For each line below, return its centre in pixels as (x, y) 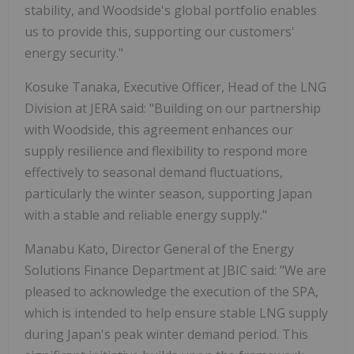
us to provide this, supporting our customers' (160, 31)
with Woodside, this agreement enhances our (159, 129)
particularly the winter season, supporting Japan (168, 193)
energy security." (74, 53)
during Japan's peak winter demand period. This (166, 334)
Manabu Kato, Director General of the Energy (159, 249)
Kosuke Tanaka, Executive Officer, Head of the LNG (175, 87)
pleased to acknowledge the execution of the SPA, (171, 291)
